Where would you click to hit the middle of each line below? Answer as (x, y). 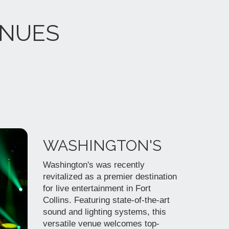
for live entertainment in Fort (97, 188)
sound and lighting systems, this (104, 212)
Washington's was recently (94, 165)
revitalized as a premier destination (110, 177)
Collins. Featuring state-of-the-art (106, 200)
